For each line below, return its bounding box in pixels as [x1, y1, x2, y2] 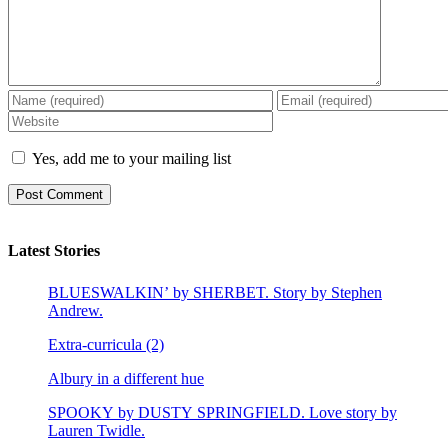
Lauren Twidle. [48, 422, 145, 440]
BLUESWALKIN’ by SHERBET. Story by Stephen [48, 284, 382, 302]
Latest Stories [8, 242, 100, 260]
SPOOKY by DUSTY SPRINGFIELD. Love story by [48, 404, 397, 422]
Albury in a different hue [48, 370, 204, 388]
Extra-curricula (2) [48, 336, 164, 354]
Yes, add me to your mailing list [28, 149, 231, 167]
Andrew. [48, 302, 103, 320]
